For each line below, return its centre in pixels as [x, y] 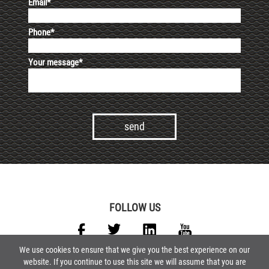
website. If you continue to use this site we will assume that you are [134, 262]
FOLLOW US [134, 207]
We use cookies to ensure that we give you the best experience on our [134, 250]
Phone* [41, 32]
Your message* [56, 62]
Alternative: [47, 151]
